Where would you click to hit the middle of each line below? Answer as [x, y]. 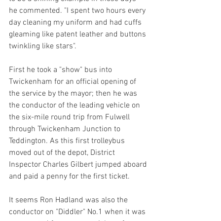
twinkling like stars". [44, 46]
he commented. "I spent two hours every [78, 11]
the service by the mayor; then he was [74, 94]
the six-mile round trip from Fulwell [70, 117]
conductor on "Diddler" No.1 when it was [78, 212]
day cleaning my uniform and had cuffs [76, 23]
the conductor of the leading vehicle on [75, 106]
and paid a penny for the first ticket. [69, 177]
